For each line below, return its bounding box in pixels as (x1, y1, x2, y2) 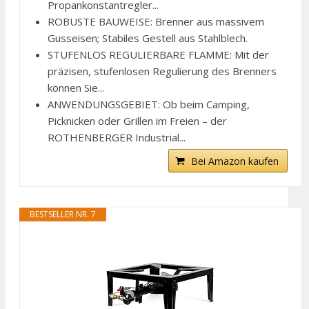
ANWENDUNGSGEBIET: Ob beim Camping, (48, 97, 250, 111)
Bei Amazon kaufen (191, 154, 279, 168)
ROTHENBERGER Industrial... (48, 130, 186, 144)
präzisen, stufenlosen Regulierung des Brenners (48, 63, 277, 78)
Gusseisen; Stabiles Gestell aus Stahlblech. (48, 30, 248, 45)
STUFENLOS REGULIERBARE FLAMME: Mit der (48, 47, 269, 61)
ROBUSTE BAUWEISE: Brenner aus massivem (48, 14, 264, 28)
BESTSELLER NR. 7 (30, 208, 96, 220)
